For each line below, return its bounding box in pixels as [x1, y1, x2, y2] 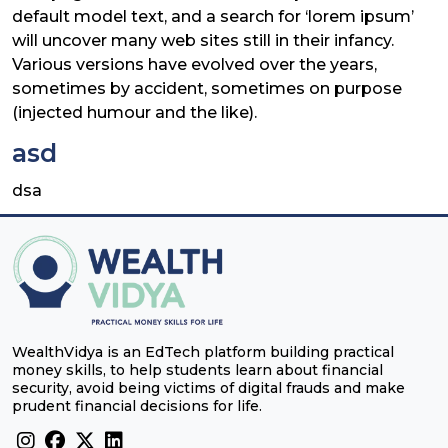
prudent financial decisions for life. [12, 396, 262, 415]
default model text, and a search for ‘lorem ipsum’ [12, 6, 414, 26]
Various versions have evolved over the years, [12, 54, 377, 74]
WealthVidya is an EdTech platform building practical [12, 342, 394, 361]
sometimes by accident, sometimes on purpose [12, 78, 402, 98]
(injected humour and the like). [12, 102, 257, 122]
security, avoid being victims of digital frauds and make [12, 378, 405, 397]
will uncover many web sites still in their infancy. [12, 30, 394, 50]
